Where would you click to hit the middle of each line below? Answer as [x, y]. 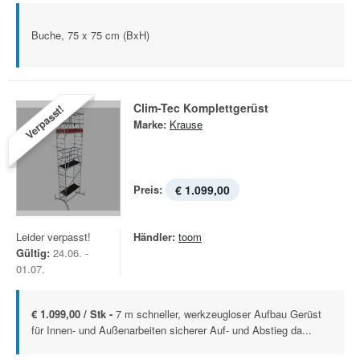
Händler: [154, 237]
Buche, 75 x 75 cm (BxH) [90, 35]
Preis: [148, 189]
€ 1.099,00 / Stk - [74, 314]
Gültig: [33, 253]
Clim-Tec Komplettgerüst [201, 108]
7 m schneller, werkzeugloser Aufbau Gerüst [219, 314]
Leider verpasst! [53, 237]
